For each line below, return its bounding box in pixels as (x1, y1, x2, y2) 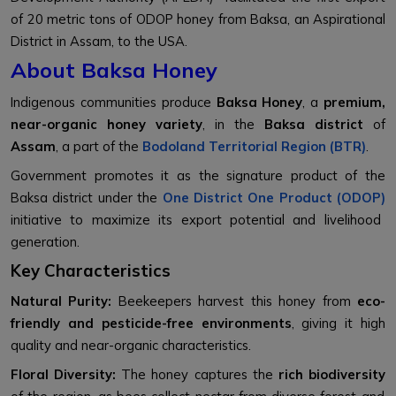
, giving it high (291, 315, 385, 332)
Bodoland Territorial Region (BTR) (142, 138, 366, 156)
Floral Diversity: (11, 366, 117, 384)
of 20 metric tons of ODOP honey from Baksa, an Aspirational (11, 11, 385, 28)
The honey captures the (116, 366, 278, 384)
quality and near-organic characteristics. (11, 337, 251, 354)
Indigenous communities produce (11, 94, 217, 111)
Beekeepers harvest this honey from (111, 293, 358, 310)
